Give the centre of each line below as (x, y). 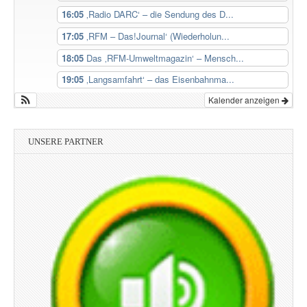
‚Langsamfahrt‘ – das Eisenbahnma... (160, 79)
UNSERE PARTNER (66, 142)
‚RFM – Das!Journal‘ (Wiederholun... (158, 36)
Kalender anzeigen (245, 100)
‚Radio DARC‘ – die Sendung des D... (160, 14)
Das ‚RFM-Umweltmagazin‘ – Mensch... (165, 58)
